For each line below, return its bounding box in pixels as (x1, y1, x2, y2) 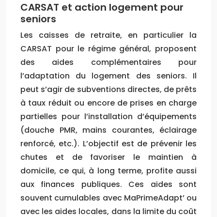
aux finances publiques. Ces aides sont (20, 178, 197, 190)
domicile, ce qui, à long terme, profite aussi (20, 165, 197, 176)
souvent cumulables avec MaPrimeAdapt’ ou (20, 192, 197, 203)
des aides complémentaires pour (20, 56, 197, 68)
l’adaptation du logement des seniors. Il (20, 70, 197, 81)
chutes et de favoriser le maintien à (20, 151, 197, 163)
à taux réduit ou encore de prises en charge (20, 97, 197, 108)
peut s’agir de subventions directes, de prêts (20, 83, 197, 95)
